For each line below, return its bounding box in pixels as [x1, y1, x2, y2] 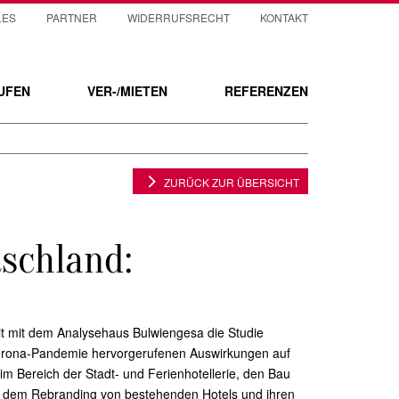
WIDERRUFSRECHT [127, 10, 230, 25]
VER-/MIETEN [87, 82, 167, 100]
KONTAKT [260, 10, 308, 25]
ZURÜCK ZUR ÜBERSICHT [164, 175, 299, 190]
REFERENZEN [224, 82, 308, 100]
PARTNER [46, 10, 97, 25]
